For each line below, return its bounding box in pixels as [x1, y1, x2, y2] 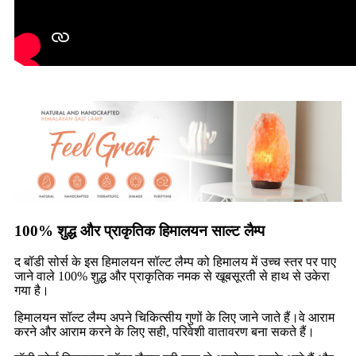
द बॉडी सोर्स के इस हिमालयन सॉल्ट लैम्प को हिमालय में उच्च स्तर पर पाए [14, 254, 336, 269]
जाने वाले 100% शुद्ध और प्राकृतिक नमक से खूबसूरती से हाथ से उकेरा [14, 269, 330, 283]
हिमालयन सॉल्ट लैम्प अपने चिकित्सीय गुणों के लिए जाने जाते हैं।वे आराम [14, 310, 335, 324]
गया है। [14, 283, 49, 297]
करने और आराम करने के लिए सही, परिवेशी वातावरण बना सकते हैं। [14, 324, 315, 339]
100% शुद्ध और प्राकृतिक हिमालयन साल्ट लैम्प [14, 222, 265, 240]
